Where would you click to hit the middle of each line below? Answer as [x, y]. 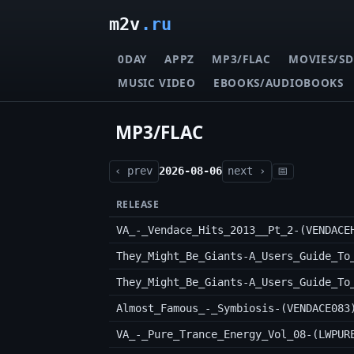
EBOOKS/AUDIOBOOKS [279, 82]
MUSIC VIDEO [157, 82]
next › [247, 171]
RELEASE [137, 205]
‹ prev [134, 171]
